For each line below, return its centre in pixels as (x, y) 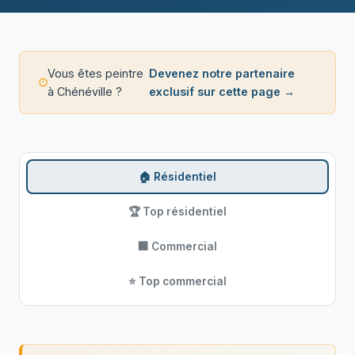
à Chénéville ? (85, 92)
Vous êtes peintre (96, 73)
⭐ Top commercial (177, 281)
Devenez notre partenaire (222, 73)
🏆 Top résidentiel (177, 211)
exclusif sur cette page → (222, 92)
